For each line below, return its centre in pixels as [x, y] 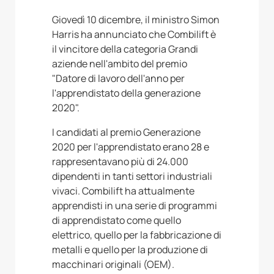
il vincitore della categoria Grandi [125, 49]
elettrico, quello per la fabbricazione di [137, 235]
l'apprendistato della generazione [126, 93]
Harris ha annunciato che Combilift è [134, 35]
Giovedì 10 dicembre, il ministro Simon [136, 20]
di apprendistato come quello [117, 220]
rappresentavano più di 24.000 [120, 162]
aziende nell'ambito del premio [120, 64]
